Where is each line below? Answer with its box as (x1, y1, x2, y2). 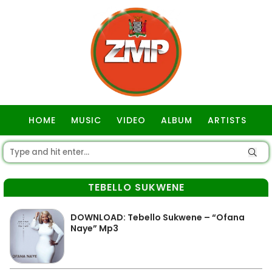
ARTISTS (208, 114, 246, 126)
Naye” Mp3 (70, 222, 118, 234)
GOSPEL (120, 144, 155, 157)
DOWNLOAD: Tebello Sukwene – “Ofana (70, 211, 245, 223)
